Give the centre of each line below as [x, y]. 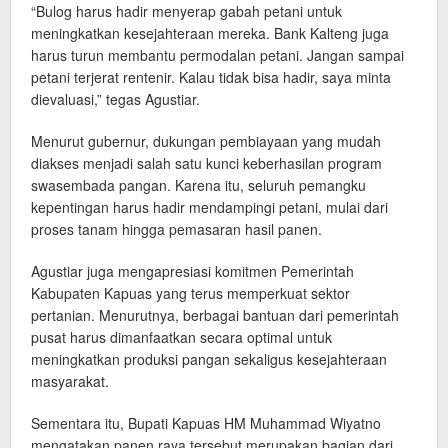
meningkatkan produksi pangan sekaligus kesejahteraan [209, 359]
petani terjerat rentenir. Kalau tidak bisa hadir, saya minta [211, 77]
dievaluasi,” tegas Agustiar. [115, 99]
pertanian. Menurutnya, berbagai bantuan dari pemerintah [215, 315]
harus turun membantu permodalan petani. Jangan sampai [217, 55]
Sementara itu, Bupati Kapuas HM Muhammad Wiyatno [206, 423]
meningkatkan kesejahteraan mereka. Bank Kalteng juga [210, 33]
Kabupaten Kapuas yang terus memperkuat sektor [190, 293]
